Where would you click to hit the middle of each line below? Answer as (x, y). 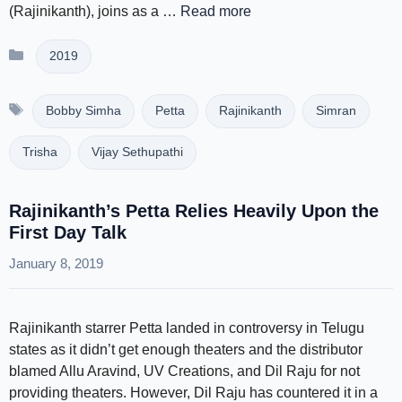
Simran (336, 111)
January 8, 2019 (56, 263)
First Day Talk (68, 232)
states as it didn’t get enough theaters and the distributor (186, 350)
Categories (66, 49)
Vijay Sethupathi (137, 152)
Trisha (40, 152)
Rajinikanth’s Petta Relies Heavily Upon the (194, 211)
